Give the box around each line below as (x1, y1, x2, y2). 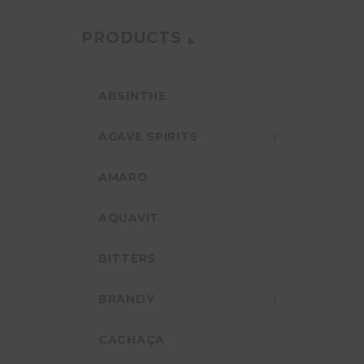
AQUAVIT (98, 210, 159, 225)
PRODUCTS (81, 28, 182, 47)
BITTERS (98, 251, 156, 266)
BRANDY (98, 292, 155, 306)
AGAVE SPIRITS (98, 129, 199, 144)
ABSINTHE (98, 89, 167, 103)
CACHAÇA (98, 332, 165, 347)
